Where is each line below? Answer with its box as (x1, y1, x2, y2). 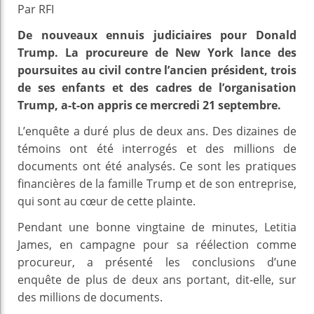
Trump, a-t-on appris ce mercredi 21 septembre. (18, 97, 281, 113)
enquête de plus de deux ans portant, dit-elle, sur (18, 271, 296, 287)
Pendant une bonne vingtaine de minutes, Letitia (18, 219, 296, 235)
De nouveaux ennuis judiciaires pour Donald (18, 27, 296, 43)
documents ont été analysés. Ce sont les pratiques (18, 158, 296, 174)
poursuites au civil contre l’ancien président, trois (18, 62, 296, 78)
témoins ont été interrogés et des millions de (18, 140, 296, 156)
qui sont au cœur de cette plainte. (18, 193, 196, 209)
